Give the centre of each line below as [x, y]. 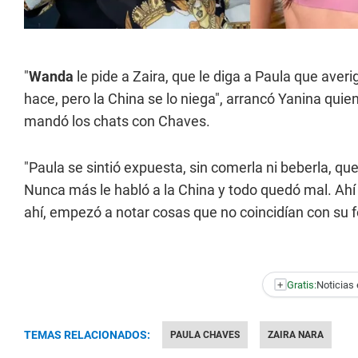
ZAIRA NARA [296, 335]
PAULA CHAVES [205, 335]
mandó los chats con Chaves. [117, 121]
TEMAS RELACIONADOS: [87, 335]
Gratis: [301, 284]
